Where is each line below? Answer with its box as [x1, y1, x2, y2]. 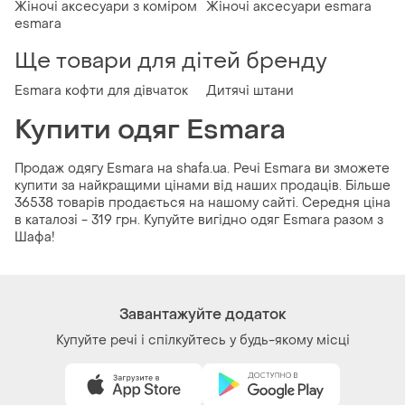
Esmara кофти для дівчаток [14, 82, 188, 100]
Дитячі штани [206, 82, 294, 100]
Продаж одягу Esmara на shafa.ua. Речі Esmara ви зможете [14, 160, 390, 178]
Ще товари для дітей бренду [14, 47, 327, 76]
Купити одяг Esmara [14, 112, 286, 148]
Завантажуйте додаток [118, 305, 287, 325]
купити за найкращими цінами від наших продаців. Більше [14, 177, 391, 195]
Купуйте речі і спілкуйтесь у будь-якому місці [55, 332, 350, 350]
